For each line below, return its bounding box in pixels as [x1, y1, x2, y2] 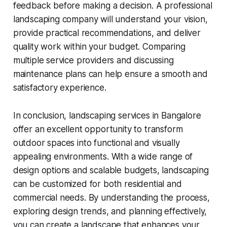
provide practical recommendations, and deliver [13, 27, 201, 38]
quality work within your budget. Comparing [13, 41, 185, 52]
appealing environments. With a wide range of [13, 151, 193, 162]
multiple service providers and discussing [13, 55, 174, 65]
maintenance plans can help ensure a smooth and [13, 68, 208, 79]
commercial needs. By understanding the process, [13, 192, 210, 203]
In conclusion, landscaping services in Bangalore [13, 110, 201, 121]
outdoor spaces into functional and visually [13, 137, 180, 148]
